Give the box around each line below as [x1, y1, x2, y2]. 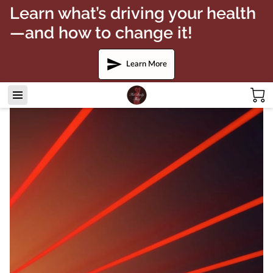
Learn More [126, 60, 167, 68]
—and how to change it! [10, 23, 193, 42]
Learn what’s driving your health [10, 4, 256, 23]
